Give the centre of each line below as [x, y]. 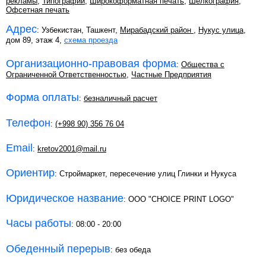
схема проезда [91, 40]
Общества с [203, 64]
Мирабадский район [157, 30]
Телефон [28, 123]
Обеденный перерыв [58, 248]
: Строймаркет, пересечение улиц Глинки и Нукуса [145, 174]
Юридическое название [65, 198]
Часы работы [39, 224]
